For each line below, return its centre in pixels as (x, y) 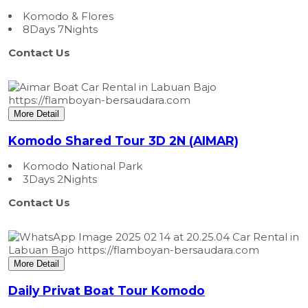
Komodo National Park (82, 166)
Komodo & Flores (68, 16)
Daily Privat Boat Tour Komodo (107, 290)
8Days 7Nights (60, 30)
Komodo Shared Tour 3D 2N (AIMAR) (123, 140)
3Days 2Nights (60, 179)
